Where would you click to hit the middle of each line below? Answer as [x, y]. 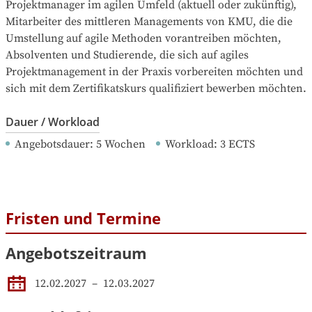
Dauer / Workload [53, 122]
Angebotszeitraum [76, 253]
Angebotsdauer [52, 144]
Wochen [125, 144]
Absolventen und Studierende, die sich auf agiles [127, 55]
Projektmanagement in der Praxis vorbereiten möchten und [154, 71]
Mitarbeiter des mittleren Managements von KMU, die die [149, 21]
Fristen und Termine [83, 218]
